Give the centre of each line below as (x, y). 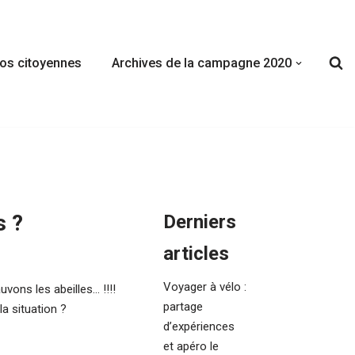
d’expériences (199, 326)
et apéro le (191, 346)
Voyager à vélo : (205, 286)
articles (196, 253)
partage (183, 306)
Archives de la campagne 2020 (201, 63)
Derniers (200, 221)
